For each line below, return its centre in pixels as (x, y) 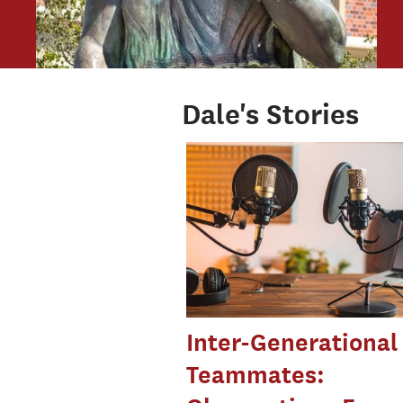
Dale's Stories (270, 114)
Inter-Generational (291, 343)
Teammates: (255, 375)
